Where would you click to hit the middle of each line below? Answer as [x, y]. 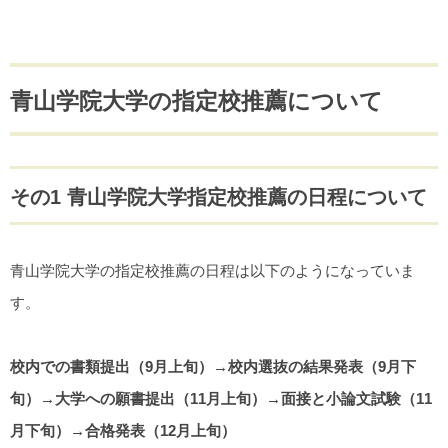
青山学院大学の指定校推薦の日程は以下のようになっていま [212, 271]
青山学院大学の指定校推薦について [196, 101]
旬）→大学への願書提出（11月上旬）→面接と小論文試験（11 [221, 399]
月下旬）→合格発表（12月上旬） [123, 431]
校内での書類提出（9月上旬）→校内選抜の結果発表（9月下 [213, 367]
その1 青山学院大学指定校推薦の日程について [218, 197]
